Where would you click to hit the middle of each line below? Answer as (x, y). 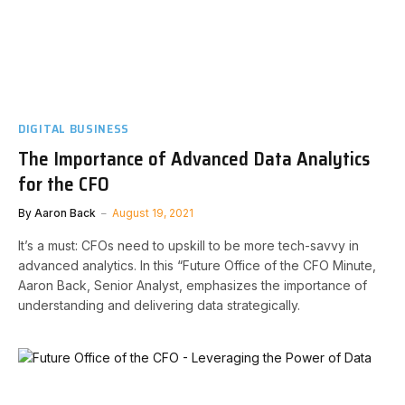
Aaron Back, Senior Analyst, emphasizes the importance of (193, 285)
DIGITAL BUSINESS (74, 128)
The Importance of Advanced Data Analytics (194, 159)
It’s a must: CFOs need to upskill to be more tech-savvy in (188, 245)
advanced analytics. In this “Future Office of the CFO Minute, (197, 265)
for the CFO (64, 184)
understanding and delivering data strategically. (159, 305)
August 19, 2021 (153, 213)
